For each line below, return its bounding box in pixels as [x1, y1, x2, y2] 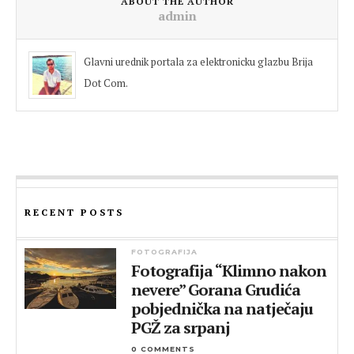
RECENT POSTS [24, 206, 124, 218]
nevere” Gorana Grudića [131, 279, 301, 300]
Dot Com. [84, 76, 128, 90]
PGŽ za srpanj [131, 317, 231, 338]
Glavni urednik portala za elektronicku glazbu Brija [84, 55, 313, 69]
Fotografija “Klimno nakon [131, 260, 327, 281]
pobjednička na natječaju [131, 298, 314, 319]
